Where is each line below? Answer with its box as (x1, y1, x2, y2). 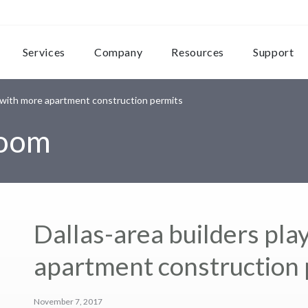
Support (253, 45, 294, 58)
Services (22, 45, 65, 58)
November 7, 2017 (34, 296, 102, 307)
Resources (171, 45, 225, 58)
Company (93, 45, 143, 58)
